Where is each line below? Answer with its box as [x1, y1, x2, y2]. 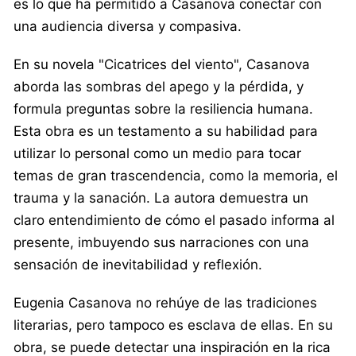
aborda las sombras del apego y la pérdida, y [14, 78, 304, 95]
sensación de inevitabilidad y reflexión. [14, 256, 262, 273]
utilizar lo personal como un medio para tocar [14, 145, 301, 161]
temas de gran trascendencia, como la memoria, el [14, 167, 338, 184]
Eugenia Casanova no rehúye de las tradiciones [14, 294, 317, 311]
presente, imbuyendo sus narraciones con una [14, 234, 309, 250]
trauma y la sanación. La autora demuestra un [14, 189, 308, 206]
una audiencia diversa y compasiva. [14, 17, 242, 34]
